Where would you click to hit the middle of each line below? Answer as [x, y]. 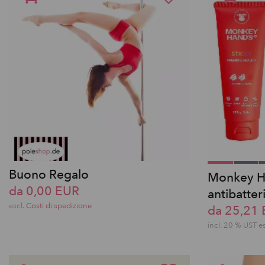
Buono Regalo [49, 175]
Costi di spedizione [59, 206]
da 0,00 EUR [44, 191]
